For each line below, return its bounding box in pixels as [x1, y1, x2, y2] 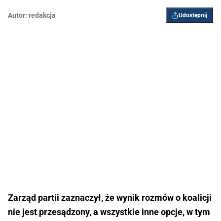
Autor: [8, 11, 27, 19]
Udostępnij [179, 11, 207, 19]
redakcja [29, 11, 56, 19]
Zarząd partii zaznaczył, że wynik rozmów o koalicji [8, 192, 212, 203]
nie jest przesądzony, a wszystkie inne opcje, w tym [8, 206, 210, 217]
